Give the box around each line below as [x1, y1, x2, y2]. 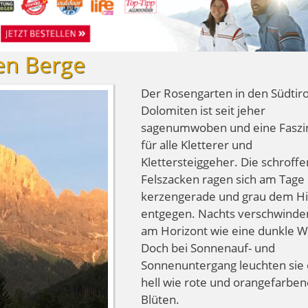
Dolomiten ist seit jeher [141, 102, 265, 118]
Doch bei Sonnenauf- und [141, 239, 275, 256]
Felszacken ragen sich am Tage [141, 170, 305, 187]
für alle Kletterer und [141, 136, 252, 153]
